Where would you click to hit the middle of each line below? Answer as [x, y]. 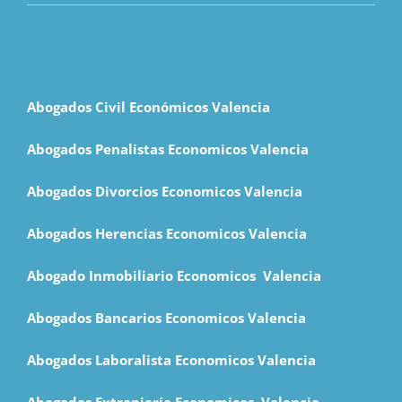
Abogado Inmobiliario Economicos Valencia [174, 275]
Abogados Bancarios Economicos [137, 317]
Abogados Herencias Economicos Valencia [167, 233]
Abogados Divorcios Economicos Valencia [165, 191]
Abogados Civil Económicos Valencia [149, 106]
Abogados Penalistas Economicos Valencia [168, 149]
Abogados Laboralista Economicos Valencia [171, 359]
